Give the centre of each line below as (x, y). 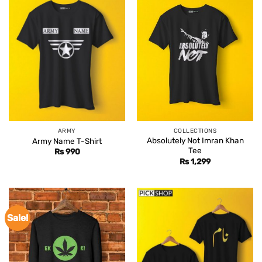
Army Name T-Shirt (67, 141)
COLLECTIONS (195, 130)
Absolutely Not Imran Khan (195, 141)
